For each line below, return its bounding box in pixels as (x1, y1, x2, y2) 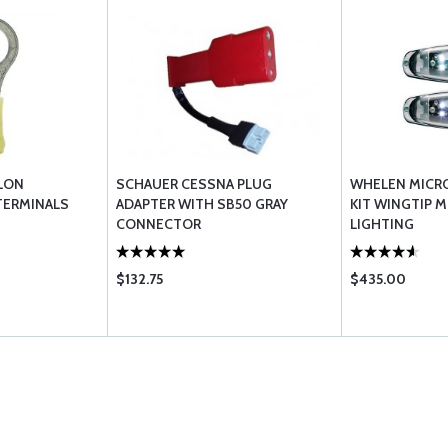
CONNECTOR (116, 215, 201, 233)
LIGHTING (350, 215, 414, 233)
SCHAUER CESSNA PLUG (116, 175, 272, 193)
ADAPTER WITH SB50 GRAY (116, 195, 288, 213)
